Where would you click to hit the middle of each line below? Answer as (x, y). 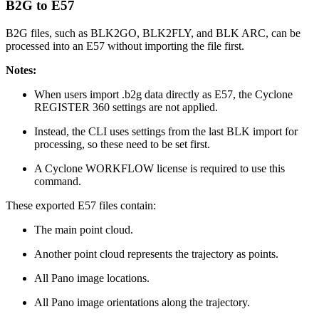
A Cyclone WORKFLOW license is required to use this (159, 168)
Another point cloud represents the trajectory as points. (156, 253)
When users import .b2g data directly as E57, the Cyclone (163, 94)
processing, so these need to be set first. (122, 144)
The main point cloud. (84, 229)
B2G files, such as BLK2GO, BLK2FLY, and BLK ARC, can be (153, 33)
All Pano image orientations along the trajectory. (142, 302)
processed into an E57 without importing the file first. (125, 46)
